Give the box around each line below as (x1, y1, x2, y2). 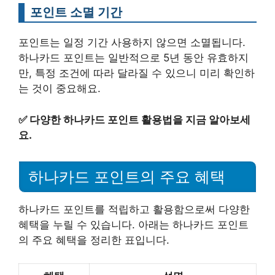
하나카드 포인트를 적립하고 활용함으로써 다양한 (18, 203, 250, 215)
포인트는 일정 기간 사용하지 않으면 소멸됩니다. (18, 36, 246, 49)
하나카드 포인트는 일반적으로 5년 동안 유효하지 (18, 52, 249, 64)
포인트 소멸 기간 (30, 4, 122, 20)
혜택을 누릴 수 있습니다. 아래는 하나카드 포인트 (18, 218, 249, 231)
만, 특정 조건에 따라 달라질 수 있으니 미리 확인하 (18, 67, 255, 80)
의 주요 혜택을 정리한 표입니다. (18, 233, 169, 246)
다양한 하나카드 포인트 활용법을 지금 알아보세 (29, 113, 250, 126)
